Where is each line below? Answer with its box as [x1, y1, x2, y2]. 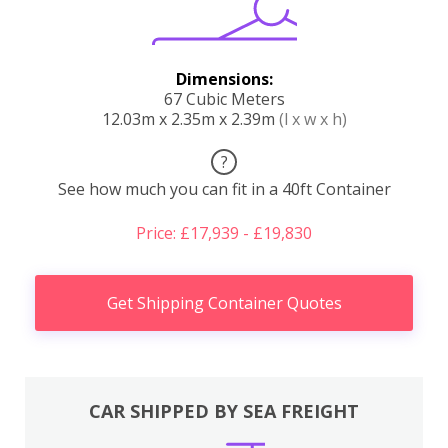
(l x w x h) [278, 107, 347, 130]
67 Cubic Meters [163, 87, 285, 110]
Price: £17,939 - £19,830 [136, 221, 312, 244]
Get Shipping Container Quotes [106, 291, 342, 314]
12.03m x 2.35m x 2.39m [101, 107, 279, 130]
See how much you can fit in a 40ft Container [57, 177, 391, 200]
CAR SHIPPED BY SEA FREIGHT [89, 399, 359, 423]
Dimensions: [175, 67, 273, 90]
